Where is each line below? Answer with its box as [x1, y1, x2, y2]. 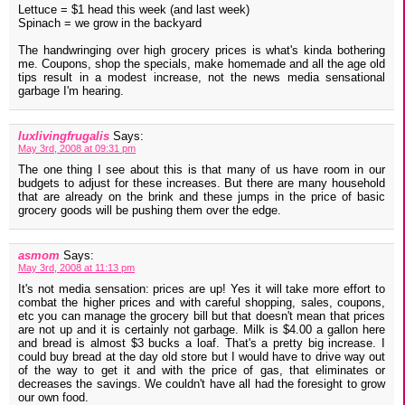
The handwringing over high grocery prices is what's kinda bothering [18, 43, 385, 58]
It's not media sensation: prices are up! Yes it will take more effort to [18, 282, 385, 297]
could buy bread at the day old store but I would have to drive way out [18, 350, 385, 364]
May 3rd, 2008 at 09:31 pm [18, 143, 136, 155]
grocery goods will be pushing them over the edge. [18, 203, 281, 218]
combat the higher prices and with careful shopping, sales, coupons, [18, 296, 385, 310]
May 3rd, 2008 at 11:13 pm [18, 262, 135, 274]
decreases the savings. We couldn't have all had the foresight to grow [18, 377, 385, 391]
